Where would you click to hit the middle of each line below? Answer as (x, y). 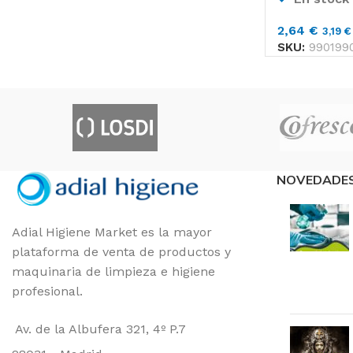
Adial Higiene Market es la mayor (112, 232)
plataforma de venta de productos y (121, 252)
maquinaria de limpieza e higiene (113, 271)
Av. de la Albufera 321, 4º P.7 (100, 329)
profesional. (47, 291)
